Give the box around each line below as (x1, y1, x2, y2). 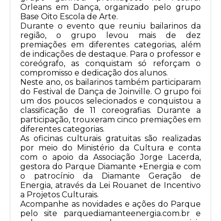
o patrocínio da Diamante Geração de (20, 171, 201, 181)
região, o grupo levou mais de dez (20, 31, 201, 40)
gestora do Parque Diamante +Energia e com (20, 162, 201, 172)
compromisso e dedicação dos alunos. (20, 68, 168, 78)
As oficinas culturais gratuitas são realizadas (20, 134, 201, 144)
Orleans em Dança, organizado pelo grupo (20, 2, 201, 12)
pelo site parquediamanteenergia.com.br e (20, 209, 201, 219)
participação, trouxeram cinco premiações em (20, 115, 201, 125)
